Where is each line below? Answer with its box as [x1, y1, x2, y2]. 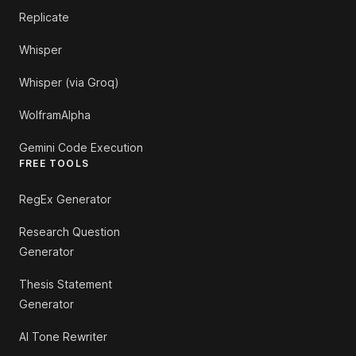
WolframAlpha [19, 108, 91, 122]
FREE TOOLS [19, 157, 89, 169]
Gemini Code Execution [19, 141, 143, 154]
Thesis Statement [19, 277, 112, 291]
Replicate [19, 10, 69, 24]
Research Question [19, 225, 120, 238]
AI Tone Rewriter [19, 330, 107, 343]
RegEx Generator [19, 192, 111, 206]
